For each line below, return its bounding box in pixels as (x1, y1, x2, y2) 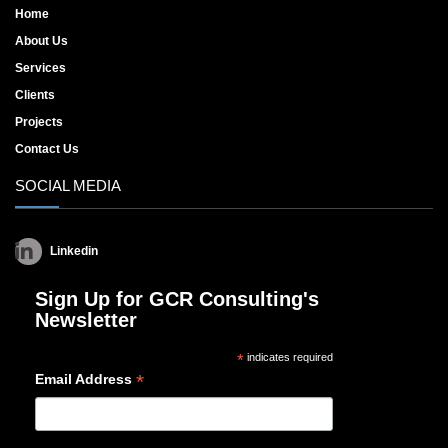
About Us (15, 34, 68, 49)
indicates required (243, 351, 333, 364)
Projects (15, 115, 63, 130)
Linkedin (50, 244, 98, 259)
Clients (15, 88, 55, 103)
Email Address (35, 371, 136, 388)
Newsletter (35, 309, 137, 332)
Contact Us (15, 142, 79, 157)
